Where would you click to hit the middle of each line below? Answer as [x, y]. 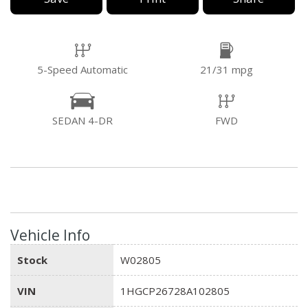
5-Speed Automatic [82, 69]
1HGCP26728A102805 [175, 290]
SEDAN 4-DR [82, 120]
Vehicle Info [50, 235]
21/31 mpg [226, 69]
